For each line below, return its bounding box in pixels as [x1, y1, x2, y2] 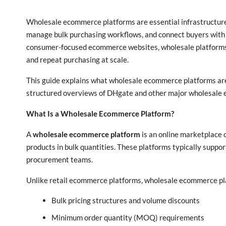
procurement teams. [26, 155, 93, 164]
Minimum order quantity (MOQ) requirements [51, 213, 204, 222]
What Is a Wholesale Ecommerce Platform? [26, 109, 174, 118]
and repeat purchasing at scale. [26, 55, 129, 64]
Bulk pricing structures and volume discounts [51, 196, 200, 205]
